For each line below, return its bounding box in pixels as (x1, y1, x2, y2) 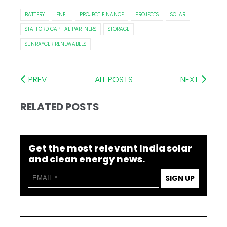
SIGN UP (165, 173, 195, 183)
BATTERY (25, 10, 45, 18)
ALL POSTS (95, 73, 133, 85)
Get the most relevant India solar (28, 141, 193, 155)
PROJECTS (135, 10, 159, 18)
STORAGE (108, 25, 130, 33)
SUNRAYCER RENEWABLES (25, 40, 87, 48)
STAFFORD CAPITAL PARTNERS (25, 25, 97, 33)
